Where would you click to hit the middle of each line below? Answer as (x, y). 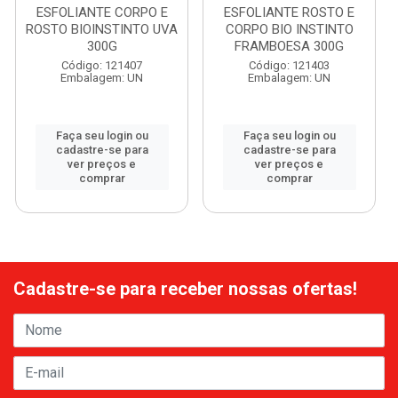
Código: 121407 (102, 65)
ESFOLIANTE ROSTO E (289, 12)
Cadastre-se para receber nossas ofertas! (185, 288)
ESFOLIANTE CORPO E (102, 12)
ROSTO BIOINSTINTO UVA (102, 29)
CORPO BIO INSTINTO (289, 29)
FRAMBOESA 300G (289, 46)
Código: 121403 (289, 65)
